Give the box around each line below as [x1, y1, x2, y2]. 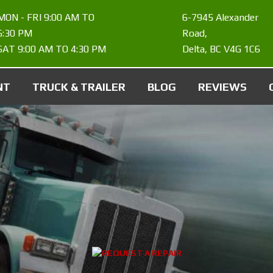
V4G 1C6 [223, 43, 260, 55]
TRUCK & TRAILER [32, 80, 126, 93]
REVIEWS [198, 80, 247, 93]
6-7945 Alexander [182, 12, 258, 23]
